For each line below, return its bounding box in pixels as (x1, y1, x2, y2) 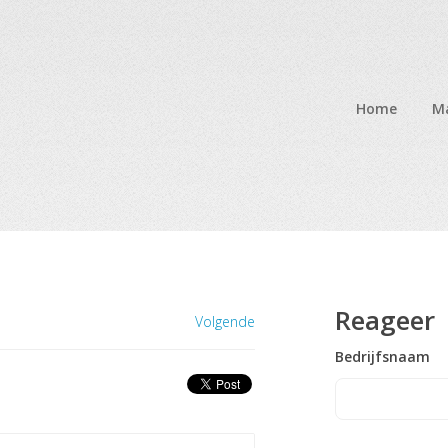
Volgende (195, 312, 256, 331)
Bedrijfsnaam (335, 347, 431, 366)
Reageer (335, 302, 436, 338)
